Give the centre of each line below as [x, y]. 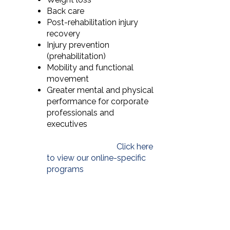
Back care [66, 11]
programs [66, 169]
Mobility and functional [90, 67]
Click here [135, 146]
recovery [64, 33]
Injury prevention [78, 45]
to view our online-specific [97, 158]
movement [68, 79]
